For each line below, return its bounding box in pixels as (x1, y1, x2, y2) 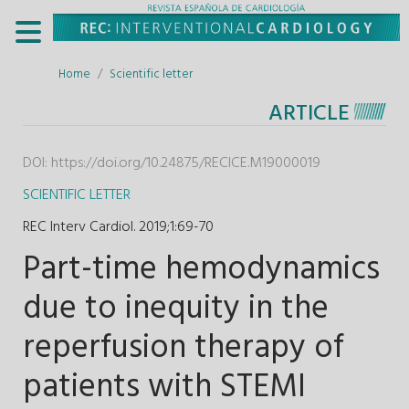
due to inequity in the (23, 282, 329, 336)
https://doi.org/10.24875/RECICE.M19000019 (51, 151, 320, 175)
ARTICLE (268, 96, 350, 131)
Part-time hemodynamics (23, 243, 380, 297)
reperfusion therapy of (23, 321, 344, 375)
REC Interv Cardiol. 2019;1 (23, 215, 174, 239)
